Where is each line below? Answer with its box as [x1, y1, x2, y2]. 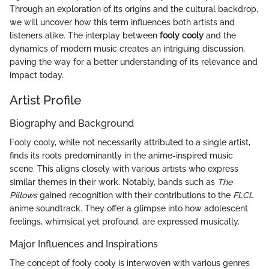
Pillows [10, 190, 37, 201]
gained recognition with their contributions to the [37, 190, 233, 201]
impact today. [10, 70, 64, 80]
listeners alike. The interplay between [10, 30, 160, 40]
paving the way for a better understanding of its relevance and [10, 56, 258, 67]
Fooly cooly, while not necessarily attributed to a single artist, [10, 138, 250, 148]
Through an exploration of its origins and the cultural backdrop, [10, 4, 258, 14]
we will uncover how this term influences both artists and [10, 17, 235, 27]
